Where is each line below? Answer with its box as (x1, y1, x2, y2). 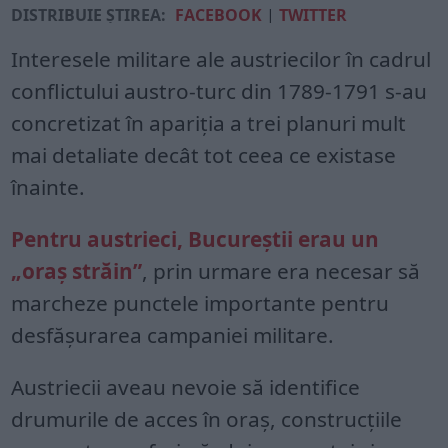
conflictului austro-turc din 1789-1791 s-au (11, 77, 428, 106)
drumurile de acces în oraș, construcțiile (11, 405, 403, 434)
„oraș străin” (11, 257, 143, 286)
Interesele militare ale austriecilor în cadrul (11, 45, 432, 74)
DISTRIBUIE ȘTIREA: (11, 4, 167, 27)
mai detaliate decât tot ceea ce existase (11, 141, 397, 170)
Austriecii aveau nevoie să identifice (11, 373, 361, 402)
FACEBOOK (175, 4, 263, 27)
